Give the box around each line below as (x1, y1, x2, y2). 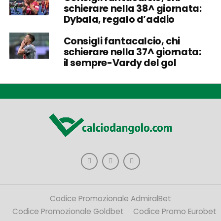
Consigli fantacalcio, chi (63, 34, 180, 48)
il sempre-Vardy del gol (63, 56, 177, 70)
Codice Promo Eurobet (133, 206, 217, 217)
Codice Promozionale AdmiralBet (50, 193, 171, 204)
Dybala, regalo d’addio (63, 12, 175, 26)
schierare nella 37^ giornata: (63, 45, 201, 59)
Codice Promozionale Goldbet (12, 206, 124, 217)
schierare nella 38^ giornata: (63, 1, 202, 15)
